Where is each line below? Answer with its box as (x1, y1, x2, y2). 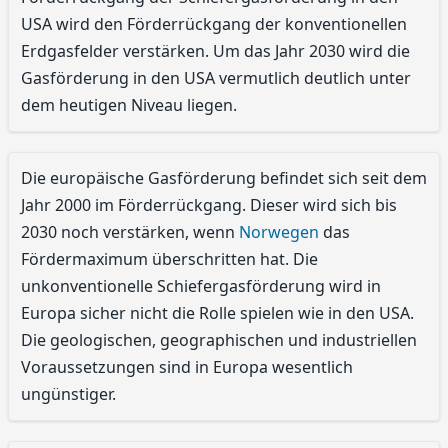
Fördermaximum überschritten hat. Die (21, 248, 318, 271)
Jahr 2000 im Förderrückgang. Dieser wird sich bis (21, 194, 397, 217)
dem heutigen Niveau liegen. (21, 94, 237, 117)
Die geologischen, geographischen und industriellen (21, 329, 417, 352)
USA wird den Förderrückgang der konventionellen (21, 13, 407, 36)
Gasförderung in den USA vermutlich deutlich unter (21, 67, 411, 90)
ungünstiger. (21, 383, 116, 406)
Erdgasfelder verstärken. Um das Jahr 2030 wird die (21, 40, 410, 63)
